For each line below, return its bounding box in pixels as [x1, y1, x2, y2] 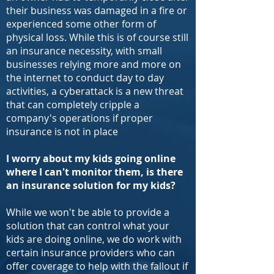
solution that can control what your [6, 219, 169, 232]
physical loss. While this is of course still [6, 31, 188, 44]
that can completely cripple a [6, 98, 139, 111]
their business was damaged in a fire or [6, 4, 187, 17]
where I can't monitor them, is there [6, 165, 183, 179]
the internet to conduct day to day [6, 71, 164, 84]
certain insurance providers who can [6, 246, 175, 259]
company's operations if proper [6, 111, 153, 125]
